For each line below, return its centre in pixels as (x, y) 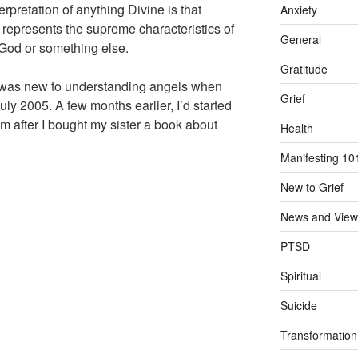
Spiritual (300, 275)
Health (296, 127)
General (300, 39)
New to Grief (312, 187)
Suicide (298, 305)
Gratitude (304, 68)
